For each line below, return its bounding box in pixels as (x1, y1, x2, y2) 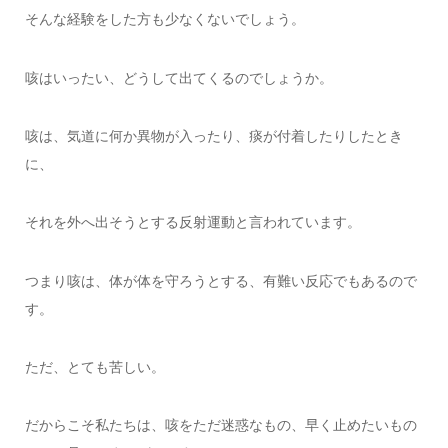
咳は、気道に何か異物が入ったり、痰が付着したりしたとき (24, 127, 403, 144)
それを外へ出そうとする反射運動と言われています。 (24, 214, 361, 231)
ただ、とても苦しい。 (24, 359, 165, 376)
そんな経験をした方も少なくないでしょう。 (24, 11, 305, 28)
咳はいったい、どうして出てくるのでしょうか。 (24, 69, 333, 86)
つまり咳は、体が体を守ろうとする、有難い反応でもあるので (24, 272, 417, 289)
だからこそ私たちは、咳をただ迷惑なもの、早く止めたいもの (24, 417, 417, 434)
